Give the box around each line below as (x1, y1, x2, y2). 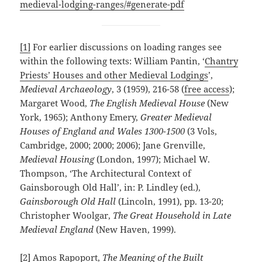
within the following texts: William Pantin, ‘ (20, 55, 205, 67)
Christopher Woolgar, (20, 209, 113, 222)
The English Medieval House (89, 97, 205, 109)
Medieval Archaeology (20, 83, 112, 95)
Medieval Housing (20, 153, 95, 166)
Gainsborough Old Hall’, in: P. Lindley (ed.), (20, 181, 201, 194)
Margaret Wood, (20, 97, 90, 109)
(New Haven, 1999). (94, 223, 177, 236)
